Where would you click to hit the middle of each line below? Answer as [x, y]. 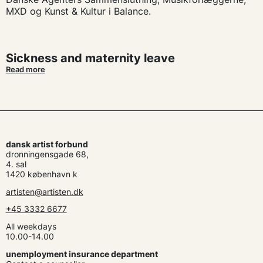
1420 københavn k [41, 174]
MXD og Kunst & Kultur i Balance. [78, 11]
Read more [25, 69]
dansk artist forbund [47, 144]
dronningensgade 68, [47, 154]
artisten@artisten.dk [44, 191]
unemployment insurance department [82, 254]
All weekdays [31, 227]
